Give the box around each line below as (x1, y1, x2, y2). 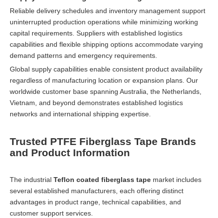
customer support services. (10, 209, 93, 217)
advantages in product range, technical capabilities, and (10, 198, 181, 206)
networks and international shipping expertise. (10, 109, 151, 118)
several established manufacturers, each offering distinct (10, 186, 183, 195)
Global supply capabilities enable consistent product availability (10, 65, 202, 73)
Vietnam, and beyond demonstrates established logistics (10, 98, 183, 107)
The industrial (10, 175, 54, 183)
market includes (151, 175, 201, 183)
